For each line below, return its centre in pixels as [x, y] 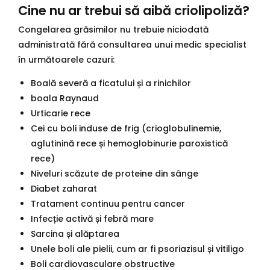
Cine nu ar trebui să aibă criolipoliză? [134, 10]
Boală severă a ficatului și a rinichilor [111, 83]
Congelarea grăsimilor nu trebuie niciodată [113, 30]
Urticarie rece [61, 114]
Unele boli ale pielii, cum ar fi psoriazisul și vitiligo [137, 249]
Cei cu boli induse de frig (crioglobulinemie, [126, 129]
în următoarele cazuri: [66, 60]
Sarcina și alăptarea [75, 234]
